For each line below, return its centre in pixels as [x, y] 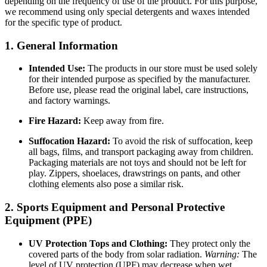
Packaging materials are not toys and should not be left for [137, 163]
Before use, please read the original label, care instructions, [139, 90]
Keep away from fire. [122, 121]
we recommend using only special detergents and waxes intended [127, 12]
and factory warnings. [69, 101]
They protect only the [209, 243]
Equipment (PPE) [48, 221]
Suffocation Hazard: [69, 141]
